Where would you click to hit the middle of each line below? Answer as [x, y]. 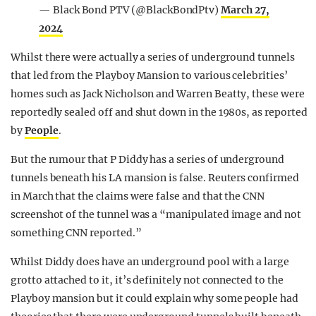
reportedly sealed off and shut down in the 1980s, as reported [159, 113]
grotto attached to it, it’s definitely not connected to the [147, 280]
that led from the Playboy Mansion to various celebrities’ [149, 76]
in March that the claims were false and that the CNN [138, 196]
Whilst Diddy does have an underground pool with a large [150, 262]
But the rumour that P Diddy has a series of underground [147, 160]
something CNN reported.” [76, 233]
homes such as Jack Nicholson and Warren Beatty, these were [158, 94]
